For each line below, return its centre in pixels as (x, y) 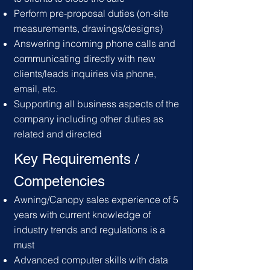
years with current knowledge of (82, 215)
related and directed (66, 134)
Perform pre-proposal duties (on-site (91, 13)
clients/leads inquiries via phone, (85, 74)
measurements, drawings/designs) (88, 28)
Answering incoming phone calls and (95, 43)
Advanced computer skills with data (91, 260)
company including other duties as (89, 119)
